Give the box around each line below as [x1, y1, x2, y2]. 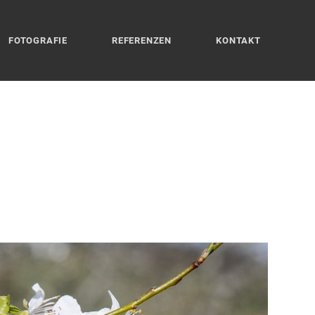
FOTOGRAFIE [8, 35, 67, 46]
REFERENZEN [112, 35, 172, 46]
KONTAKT [216, 35, 261, 46]
